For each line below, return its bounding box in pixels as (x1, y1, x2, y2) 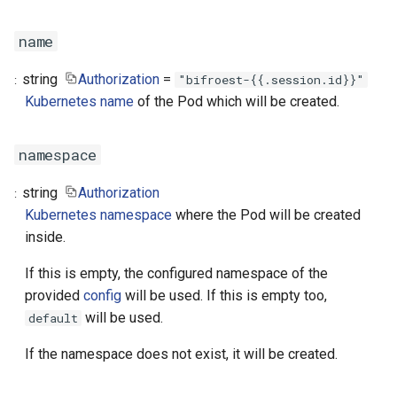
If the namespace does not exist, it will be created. (25, 346, 338, 362)
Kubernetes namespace (25, 206, 172, 223)
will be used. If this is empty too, (121, 287, 327, 304)
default (28, 310, 78, 326)
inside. (25, 229, 66, 245)
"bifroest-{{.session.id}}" (177, 72, 364, 88)
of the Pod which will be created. (134, 93, 339, 110)
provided (25, 287, 83, 304)
